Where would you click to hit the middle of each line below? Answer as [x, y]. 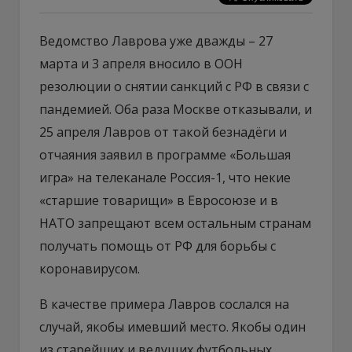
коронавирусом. [90, 268]
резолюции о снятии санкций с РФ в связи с [174, 86]
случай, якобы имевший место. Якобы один [172, 326]
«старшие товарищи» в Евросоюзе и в [159, 200]
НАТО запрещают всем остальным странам [175, 223]
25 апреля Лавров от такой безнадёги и [163, 132]
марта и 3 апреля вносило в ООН [141, 63]
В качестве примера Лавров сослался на [164, 304]
